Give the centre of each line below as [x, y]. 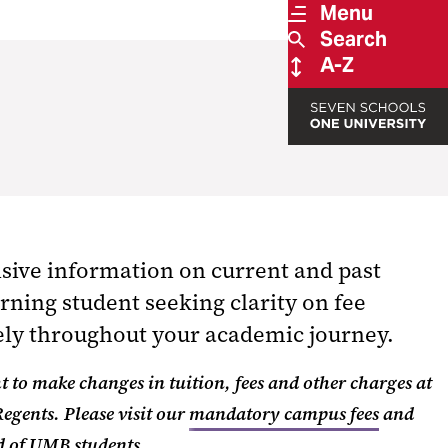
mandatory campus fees [284, 414]
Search [353, 39]
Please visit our [124, 414]
